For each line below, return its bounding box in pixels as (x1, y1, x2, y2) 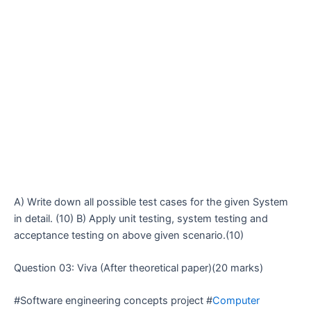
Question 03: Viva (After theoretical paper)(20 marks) (14, 261, 263, 274)
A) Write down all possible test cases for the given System (14, 195, 288, 208)
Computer (212, 294, 260, 308)
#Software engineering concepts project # (14, 294, 212, 308)
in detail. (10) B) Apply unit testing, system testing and (14, 212, 268, 225)
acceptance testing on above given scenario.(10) (14, 228, 244, 242)
